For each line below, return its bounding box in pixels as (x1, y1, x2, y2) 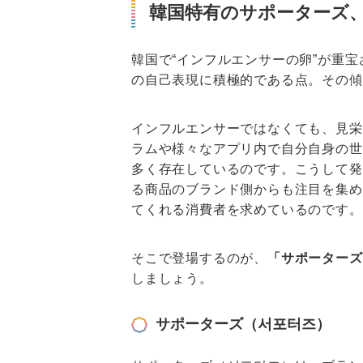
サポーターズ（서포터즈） (156, 316, 331, 333)
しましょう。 (131, 271, 213, 286)
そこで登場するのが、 (131, 251, 267, 266)
